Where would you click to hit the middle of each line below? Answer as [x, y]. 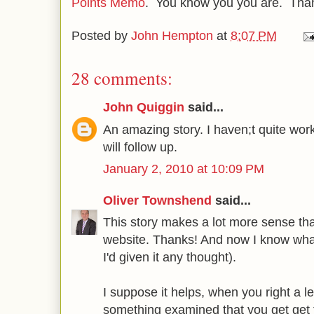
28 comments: [122, 78]
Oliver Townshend [157, 200]
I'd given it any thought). [170, 257]
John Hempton [172, 36]
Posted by [101, 36]
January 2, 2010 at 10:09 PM [184, 169]
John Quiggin [144, 107]
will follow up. [140, 147]
